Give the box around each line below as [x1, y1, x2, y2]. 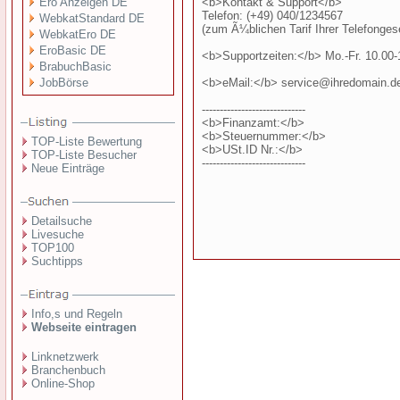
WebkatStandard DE [39, 12, 146, 25]
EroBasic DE [39, 44, 107, 57]
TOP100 [31, 241, 74, 254]
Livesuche [31, 228, 84, 241]
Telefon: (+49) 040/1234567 [202, 9, 343, 22]
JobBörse [39, 76, 89, 89]
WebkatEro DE [39, 28, 117, 41]
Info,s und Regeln [31, 307, 122, 321]
